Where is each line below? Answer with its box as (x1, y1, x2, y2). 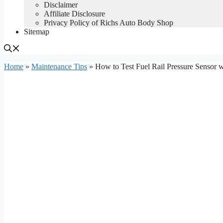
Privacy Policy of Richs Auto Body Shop (44, 18, 173, 27)
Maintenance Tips (31, 62, 87, 71)
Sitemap (24, 27, 49, 36)
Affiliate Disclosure (44, 9, 105, 18)
